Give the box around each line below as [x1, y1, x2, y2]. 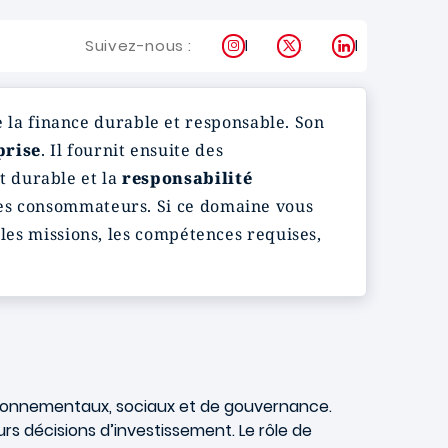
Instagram [245, 34, 325, 57]
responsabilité [122, 167, 253, 189]
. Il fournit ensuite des [40, 139, 224, 161]
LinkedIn [355, 34, 415, 57]
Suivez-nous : [85, 35, 192, 56]
